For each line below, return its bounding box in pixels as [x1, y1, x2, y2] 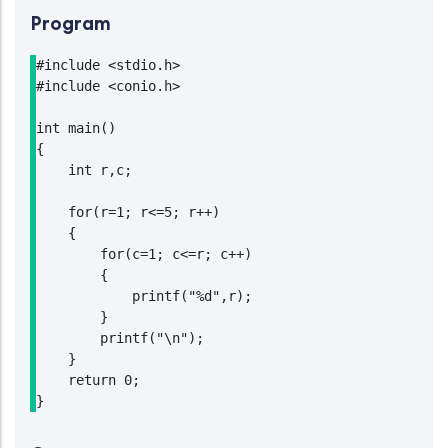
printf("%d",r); [36, 288, 252, 304]
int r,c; [36, 162, 132, 178]
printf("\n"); [36, 330, 204, 346]
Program [30, 11, 111, 35]
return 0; [36, 372, 140, 388]
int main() [36, 120, 116, 136]
